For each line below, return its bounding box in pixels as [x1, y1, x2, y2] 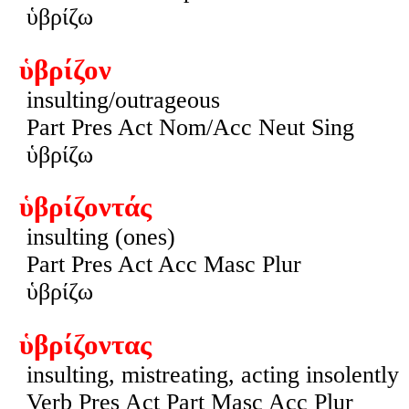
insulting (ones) [26, 224, 175, 251]
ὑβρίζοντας [18, 329, 152, 361]
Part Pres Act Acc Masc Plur [26, 251, 301, 278]
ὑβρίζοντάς [18, 192, 152, 224]
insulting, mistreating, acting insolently [26, 361, 399, 388]
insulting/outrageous [26, 86, 220, 113]
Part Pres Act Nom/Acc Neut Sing [26, 113, 354, 141]
